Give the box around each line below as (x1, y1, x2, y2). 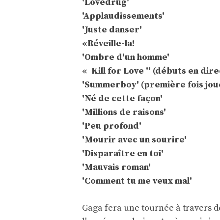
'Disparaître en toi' (82, 148, 164, 160)
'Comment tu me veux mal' (82, 175, 192, 187)
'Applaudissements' (82, 10, 165, 22)
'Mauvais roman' (82, 162, 151, 173)
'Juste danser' (82, 24, 142, 36)
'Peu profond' (82, 120, 141, 132)
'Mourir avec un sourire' (82, 134, 187, 146)
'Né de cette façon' (82, 93, 163, 105)
